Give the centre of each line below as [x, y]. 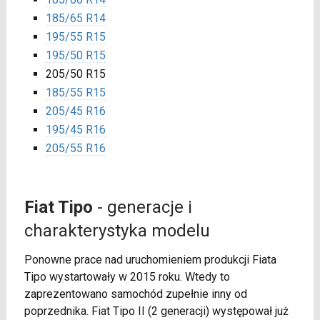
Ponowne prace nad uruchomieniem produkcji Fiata [150, 260]
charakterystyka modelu [117, 231]
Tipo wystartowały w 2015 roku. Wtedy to [127, 277]
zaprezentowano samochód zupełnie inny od [135, 294]
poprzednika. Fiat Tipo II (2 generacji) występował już [156, 311]
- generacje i [142, 207]
